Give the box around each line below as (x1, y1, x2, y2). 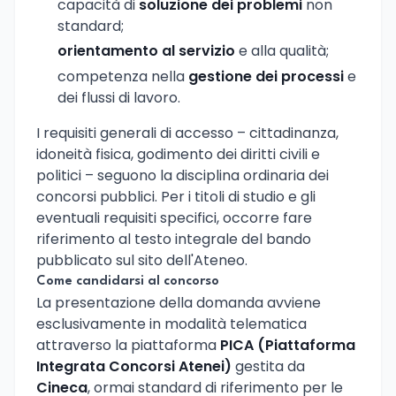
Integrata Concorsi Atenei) (36, 356, 232, 377)
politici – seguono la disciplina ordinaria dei (36, 165, 329, 187)
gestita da (232, 356, 305, 377)
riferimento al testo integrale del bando (36, 229, 311, 250)
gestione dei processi (188, 66, 344, 88)
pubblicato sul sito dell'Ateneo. (36, 250, 247, 271)
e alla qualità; (235, 41, 329, 62)
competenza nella (57, 66, 188, 88)
